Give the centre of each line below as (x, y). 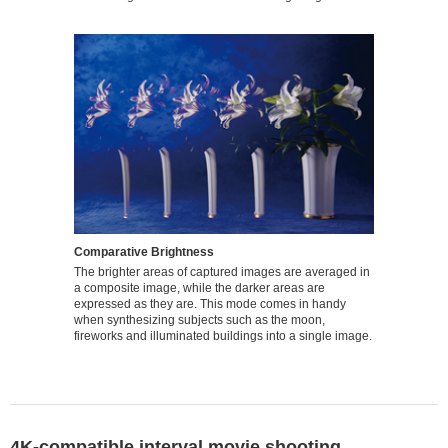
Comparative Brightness (144, 251)
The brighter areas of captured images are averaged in (222, 271)
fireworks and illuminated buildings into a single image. (223, 335)
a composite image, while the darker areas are (199, 287)
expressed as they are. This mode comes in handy (210, 303)
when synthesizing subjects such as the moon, (199, 319)
